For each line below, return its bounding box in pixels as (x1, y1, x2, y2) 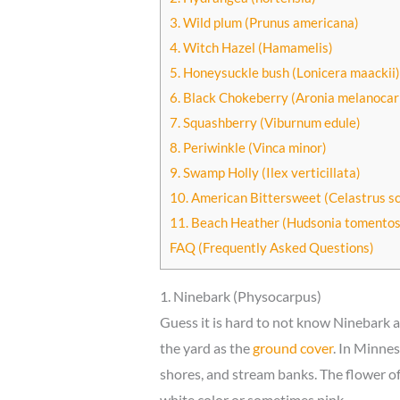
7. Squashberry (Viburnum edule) (169, 114, 361, 131)
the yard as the (159, 339, 253, 357)
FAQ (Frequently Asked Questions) (169, 239, 374, 256)
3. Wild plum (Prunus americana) (169, 14, 359, 31)
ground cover (252, 339, 333, 357)
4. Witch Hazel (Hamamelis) (169, 39, 333, 56)
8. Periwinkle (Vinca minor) (169, 139, 327, 156)
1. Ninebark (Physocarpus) (159, 287, 321, 305)
